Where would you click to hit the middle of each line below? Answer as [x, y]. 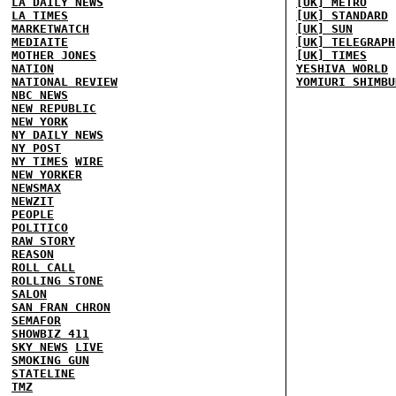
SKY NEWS [40, 347]
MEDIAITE [40, 42]
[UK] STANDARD [342, 15]
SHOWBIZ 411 [50, 334]
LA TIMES [40, 15]
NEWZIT [33, 201]
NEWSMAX [36, 188]
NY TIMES [40, 161]
